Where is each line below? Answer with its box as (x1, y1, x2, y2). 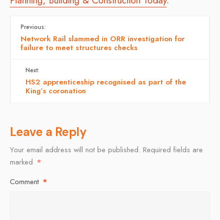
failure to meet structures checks (21, 42, 137, 53)
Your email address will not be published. (10, 144, 140, 155)
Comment (10, 176, 41, 187)
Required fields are (143, 144, 203, 155)
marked (10, 156, 35, 167)
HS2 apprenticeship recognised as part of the (26, 76, 186, 87)
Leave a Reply (10, 124, 87, 139)
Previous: (21, 22, 46, 31)
